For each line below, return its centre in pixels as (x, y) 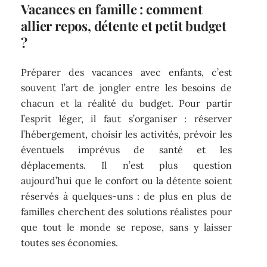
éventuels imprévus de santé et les (126, 149)
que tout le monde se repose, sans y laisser (126, 227)
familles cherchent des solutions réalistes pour (126, 211)
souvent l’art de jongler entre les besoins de (126, 87)
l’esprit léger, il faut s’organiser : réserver (126, 118)
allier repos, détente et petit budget (124, 26)
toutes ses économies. (70, 242)
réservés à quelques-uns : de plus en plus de (126, 196)
